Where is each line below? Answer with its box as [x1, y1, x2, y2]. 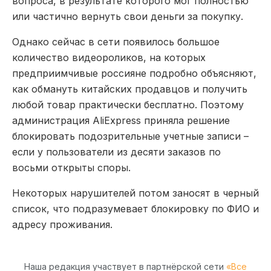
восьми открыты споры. [12, 161, 131, 174]
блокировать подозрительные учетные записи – [12, 129, 249, 142]
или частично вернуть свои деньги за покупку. [12, 10, 243, 22]
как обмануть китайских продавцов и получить [12, 82, 247, 95]
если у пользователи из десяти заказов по [12, 145, 221, 158]
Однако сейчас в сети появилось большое [12, 35, 220, 48]
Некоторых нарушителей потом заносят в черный [12, 186, 259, 199]
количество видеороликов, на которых [12, 51, 206, 64]
